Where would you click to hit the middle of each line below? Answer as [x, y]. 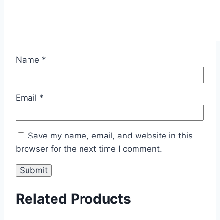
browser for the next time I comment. [89, 149]
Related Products [73, 199]
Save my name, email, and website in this [110, 135]
